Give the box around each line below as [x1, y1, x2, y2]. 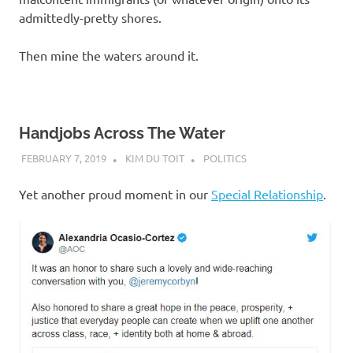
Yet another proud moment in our [19, 185, 211, 202]
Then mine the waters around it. [19, 47, 199, 64]
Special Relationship [211, 185, 323, 202]
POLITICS [203, 150, 247, 165]
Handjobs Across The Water [19, 124, 225, 143]
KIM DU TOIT [124, 150, 184, 165]
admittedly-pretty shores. [19, 9, 162, 26]
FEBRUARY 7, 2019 [20, 150, 106, 165]
